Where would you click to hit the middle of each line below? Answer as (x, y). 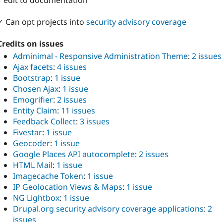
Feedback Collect (44, 122)
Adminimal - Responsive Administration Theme (100, 56)
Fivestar (28, 133)
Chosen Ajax (36, 89)
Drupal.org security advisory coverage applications (108, 209)
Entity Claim (35, 111)
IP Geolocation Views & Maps (68, 187)
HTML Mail (33, 165)
